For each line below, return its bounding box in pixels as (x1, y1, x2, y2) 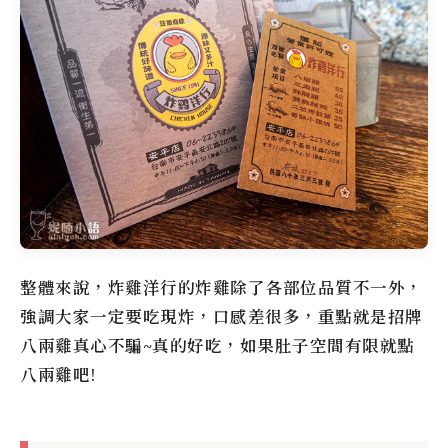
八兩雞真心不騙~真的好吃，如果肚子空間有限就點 (20, 333, 415, 357)
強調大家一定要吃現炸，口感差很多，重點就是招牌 (20, 304, 423, 328)
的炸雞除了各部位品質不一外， (177, 275, 423, 299)
